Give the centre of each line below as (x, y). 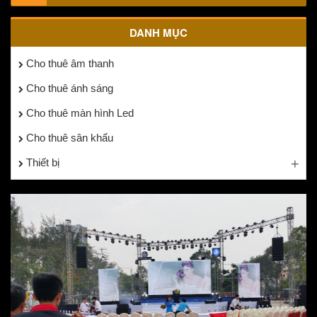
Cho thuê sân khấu (68, 137)
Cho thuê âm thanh (69, 63)
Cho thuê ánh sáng (68, 88)
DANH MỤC (158, 32)
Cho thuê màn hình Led (79, 113)
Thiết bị (41, 162)
